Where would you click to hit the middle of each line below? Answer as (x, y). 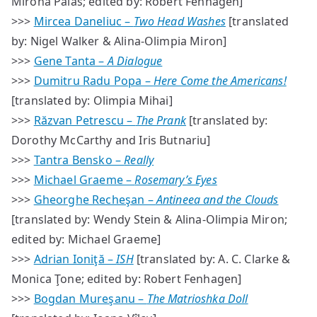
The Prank (161, 120)
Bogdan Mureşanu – (90, 299)
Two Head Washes (179, 21)
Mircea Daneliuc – (83, 21)
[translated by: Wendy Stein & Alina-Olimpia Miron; (150, 219)
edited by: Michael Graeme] (86, 239)
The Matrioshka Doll (197, 299)
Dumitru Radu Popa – (93, 81)
